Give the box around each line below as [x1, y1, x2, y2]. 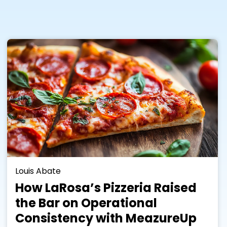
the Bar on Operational [15, 194, 157, 211]
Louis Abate [15, 165, 61, 177]
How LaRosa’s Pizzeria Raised [15, 179, 197, 196]
